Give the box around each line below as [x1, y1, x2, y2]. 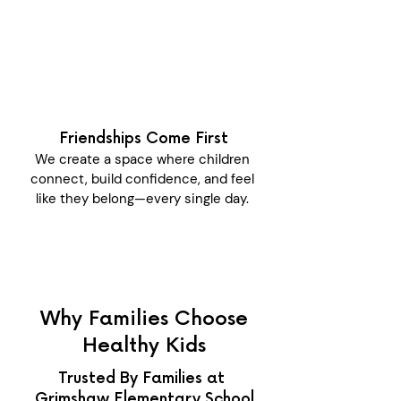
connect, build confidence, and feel [30, 170, 254, 188]
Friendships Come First [58, 130, 228, 148]
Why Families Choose [40, 307, 248, 331]
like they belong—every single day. [36, 190, 249, 208]
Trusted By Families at [57, 370, 229, 388]
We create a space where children [35, 150, 250, 168]
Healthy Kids [82, 334, 206, 358]
